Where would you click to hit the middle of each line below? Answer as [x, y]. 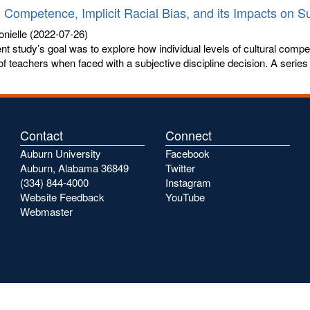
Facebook [188, 153]
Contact [42, 135]
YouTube [185, 197]
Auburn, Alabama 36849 [74, 168]
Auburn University [61, 153]
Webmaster [46, 211]
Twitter [180, 168]
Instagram [188, 182]
